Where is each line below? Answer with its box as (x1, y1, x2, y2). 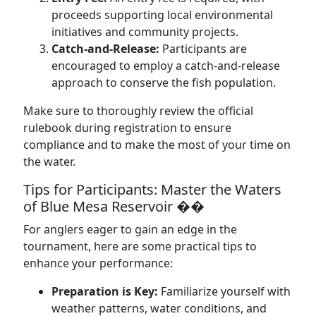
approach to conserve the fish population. (51, 75, 276, 90)
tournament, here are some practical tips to (23, 238, 257, 254)
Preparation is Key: (51, 284, 158, 299)
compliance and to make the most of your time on (23, 137, 291, 152)
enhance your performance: (23, 255, 173, 271)
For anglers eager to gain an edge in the (23, 221, 237, 237)
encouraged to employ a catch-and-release (51, 58, 280, 73)
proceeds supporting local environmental (51, 7, 273, 23)
